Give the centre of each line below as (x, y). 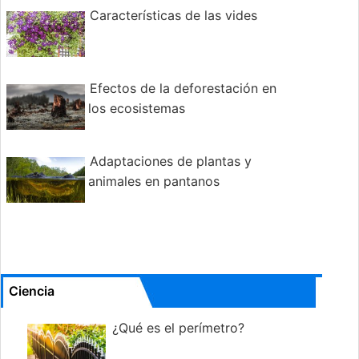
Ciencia (32, 291)
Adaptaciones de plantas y (171, 161)
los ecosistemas (137, 109)
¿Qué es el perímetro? (178, 328)
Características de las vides (173, 16)
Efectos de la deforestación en (183, 89)
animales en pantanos (154, 182)
